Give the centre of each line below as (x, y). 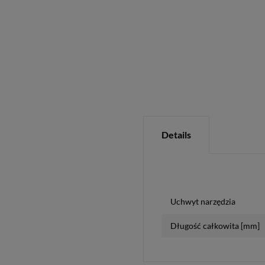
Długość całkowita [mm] (215, 226)
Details (176, 135)
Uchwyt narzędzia (203, 201)
